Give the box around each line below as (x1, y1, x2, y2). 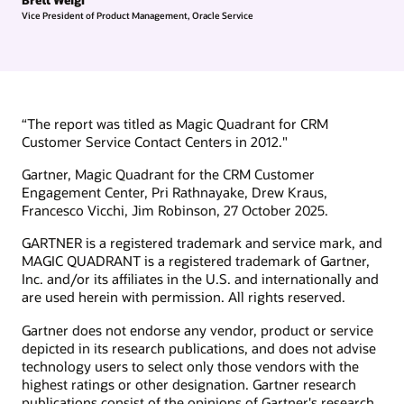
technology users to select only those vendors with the (22, 356, 359, 375)
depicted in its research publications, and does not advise (22, 338, 376, 357)
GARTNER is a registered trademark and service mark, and (22, 234, 382, 252)
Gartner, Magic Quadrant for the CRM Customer (22, 165, 315, 184)
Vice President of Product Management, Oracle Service (22, 9, 253, 21)
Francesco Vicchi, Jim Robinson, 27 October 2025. (22, 201, 328, 220)
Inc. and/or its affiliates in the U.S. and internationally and (22, 270, 379, 289)
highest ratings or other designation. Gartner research (22, 374, 356, 393)
